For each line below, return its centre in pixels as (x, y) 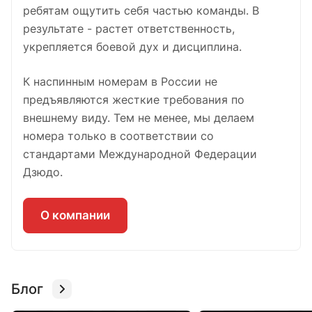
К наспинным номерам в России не (120, 82)
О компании (75, 216)
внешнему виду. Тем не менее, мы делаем (139, 118)
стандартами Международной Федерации (140, 154)
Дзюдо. (43, 172)
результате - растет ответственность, (129, 29)
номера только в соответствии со (118, 136)
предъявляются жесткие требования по (134, 100)
